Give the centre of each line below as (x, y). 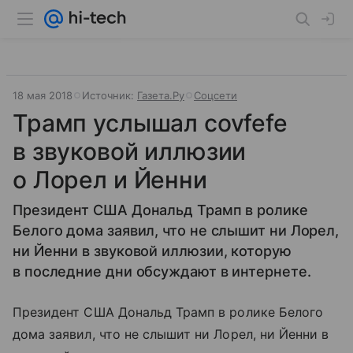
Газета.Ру (161, 95)
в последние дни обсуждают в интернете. (162, 271)
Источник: (110, 95)
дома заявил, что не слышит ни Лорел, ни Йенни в (171, 334)
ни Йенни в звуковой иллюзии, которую (152, 251)
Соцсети (216, 95)
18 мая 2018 (43, 95)
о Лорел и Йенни (110, 180)
